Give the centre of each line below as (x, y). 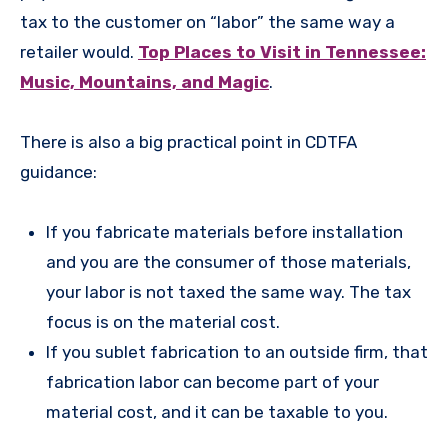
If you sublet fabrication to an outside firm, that (236, 352)
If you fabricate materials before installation (224, 232)
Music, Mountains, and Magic (144, 82)
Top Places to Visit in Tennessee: (282, 52)
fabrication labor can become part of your (212, 382)
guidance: (58, 172)
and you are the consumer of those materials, (228, 262)
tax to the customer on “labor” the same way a (207, 22)
